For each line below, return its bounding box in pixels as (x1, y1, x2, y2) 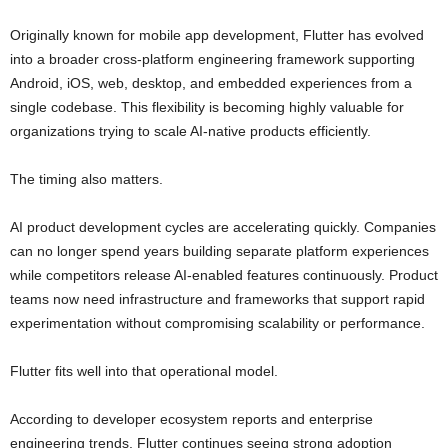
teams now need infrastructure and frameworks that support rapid (10, 291, 425, 308)
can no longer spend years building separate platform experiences (10, 243, 429, 260)
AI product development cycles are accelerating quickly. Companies (10, 219, 436, 236)
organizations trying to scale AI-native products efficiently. (10, 123, 371, 140)
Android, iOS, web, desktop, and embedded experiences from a (10, 75, 412, 92)
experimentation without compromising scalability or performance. (10, 315, 425, 332)
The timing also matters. (10, 171, 163, 188)
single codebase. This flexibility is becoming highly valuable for (10, 99, 404, 116)
